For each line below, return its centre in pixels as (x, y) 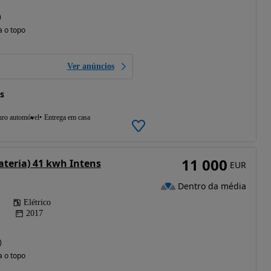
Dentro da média (212, 186)
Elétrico (37, 203)
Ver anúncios (90, 67)
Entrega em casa (67, 118)
